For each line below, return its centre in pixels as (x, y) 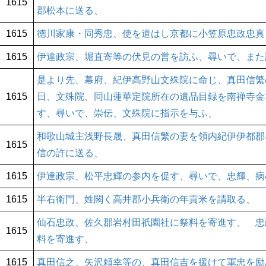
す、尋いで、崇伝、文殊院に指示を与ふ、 (127, 113)
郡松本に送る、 (70, 11)
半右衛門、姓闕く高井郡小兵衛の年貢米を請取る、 (146, 199)
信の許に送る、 (70, 153)
